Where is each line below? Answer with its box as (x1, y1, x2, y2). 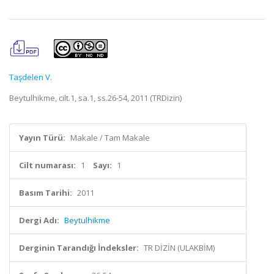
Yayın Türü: (19, 132, 65, 143)
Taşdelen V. (9, 72, 52, 83)
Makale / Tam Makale (70, 132, 150, 143)
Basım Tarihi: (19, 187, 72, 198)
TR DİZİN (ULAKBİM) (144, 242, 215, 253)
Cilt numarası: (19, 160, 76, 171)
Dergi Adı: (19, 215, 59, 226)
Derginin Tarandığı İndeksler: (19, 242, 139, 253)
